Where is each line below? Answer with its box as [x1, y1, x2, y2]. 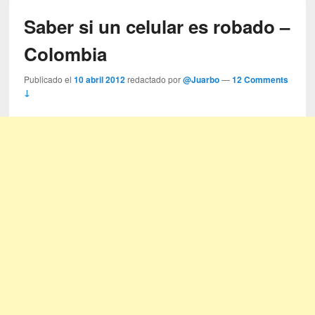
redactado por [127, 73, 184, 86]
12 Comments [232, 73, 289, 86]
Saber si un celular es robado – [24, 13, 290, 40]
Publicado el [24, 73, 75, 86]
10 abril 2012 [74, 73, 126, 86]
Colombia [24, 41, 108, 67]
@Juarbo [183, 73, 220, 86]
